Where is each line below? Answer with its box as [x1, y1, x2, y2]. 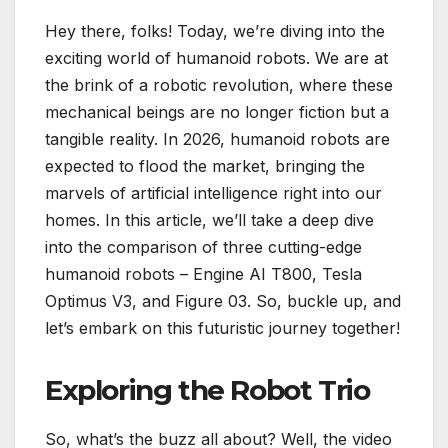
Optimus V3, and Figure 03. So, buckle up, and [45, 290, 401, 311]
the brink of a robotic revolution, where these [45, 74, 393, 95]
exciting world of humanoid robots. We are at [45, 47, 388, 68]
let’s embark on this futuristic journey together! [45, 317, 400, 338]
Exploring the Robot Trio [45, 372, 370, 407]
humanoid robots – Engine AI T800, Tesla [45, 263, 362, 284]
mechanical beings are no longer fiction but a [45, 101, 389, 122]
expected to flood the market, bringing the [45, 155, 365, 176]
